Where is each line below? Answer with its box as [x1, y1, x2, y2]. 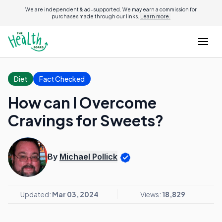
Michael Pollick [59, 152, 117, 162]
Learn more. [140, 13, 170, 19]
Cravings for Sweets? [8, 111, 164, 130]
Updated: [20, 190, 52, 199]
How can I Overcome [8, 93, 157, 112]
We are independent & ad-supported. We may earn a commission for [25, 6, 197, 12]
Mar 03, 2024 [52, 190, 99, 199]
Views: [140, 190, 162, 199]
